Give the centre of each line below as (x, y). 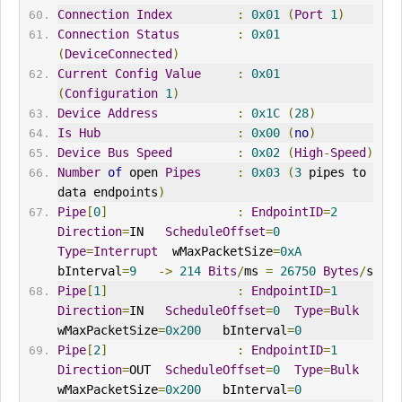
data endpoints (107, 192)
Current (82, 74)
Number (79, 173)
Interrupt (125, 252)
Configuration (111, 94)
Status (157, 35)
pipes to (333, 173)
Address (132, 114)
